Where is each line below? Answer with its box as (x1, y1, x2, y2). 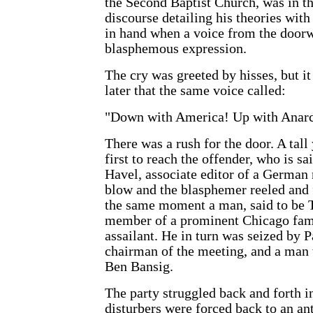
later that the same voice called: (105, 83, 286, 99)
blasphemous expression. (105, 41, 247, 57)
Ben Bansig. (105, 259, 173, 275)
